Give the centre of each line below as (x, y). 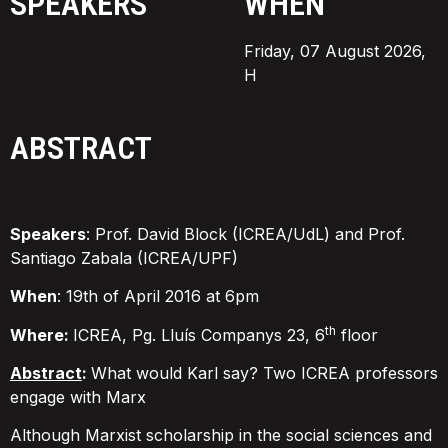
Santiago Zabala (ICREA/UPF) (124, 257)
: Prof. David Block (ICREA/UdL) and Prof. (245, 233)
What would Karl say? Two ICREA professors (264, 372)
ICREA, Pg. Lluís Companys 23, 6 (199, 334)
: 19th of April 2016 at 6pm (158, 296)
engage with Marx (78, 396)
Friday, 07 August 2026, (335, 51)
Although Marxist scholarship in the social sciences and (221, 435)
